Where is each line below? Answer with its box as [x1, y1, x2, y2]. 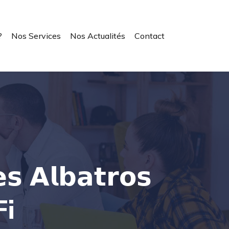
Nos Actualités [70, 31, 125, 41]
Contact [134, 31, 165, 41]
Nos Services [11, 31, 61, 41]
